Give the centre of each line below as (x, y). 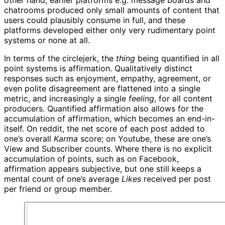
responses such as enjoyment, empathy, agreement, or (107, 78)
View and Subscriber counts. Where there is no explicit (108, 148)
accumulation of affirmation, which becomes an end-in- (109, 118)
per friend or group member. (58, 189)
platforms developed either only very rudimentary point (110, 30)
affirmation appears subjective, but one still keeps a (103, 168)
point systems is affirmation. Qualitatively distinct (98, 68)
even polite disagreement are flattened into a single (102, 88)
